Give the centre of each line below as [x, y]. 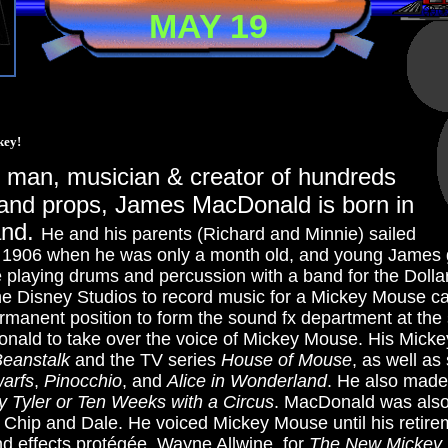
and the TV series [145, 360]
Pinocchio [83, 381]
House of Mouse [286, 360]
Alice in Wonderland [247, 381]
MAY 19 [208, 26]
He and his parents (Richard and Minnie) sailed [231, 234]
